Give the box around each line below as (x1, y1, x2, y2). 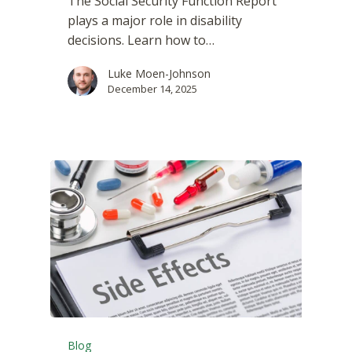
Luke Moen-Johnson (108, 65, 211, 81)
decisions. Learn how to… (68, 31, 215, 49)
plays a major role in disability (68, 11, 243, 29)
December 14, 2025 (108, 81, 198, 96)
